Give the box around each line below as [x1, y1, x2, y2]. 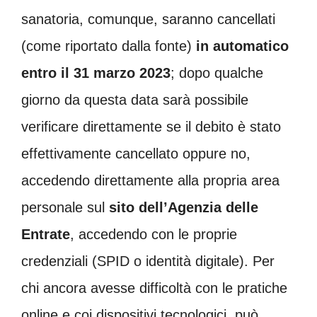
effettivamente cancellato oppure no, [21, 146, 250, 162]
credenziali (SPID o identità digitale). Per [21, 253, 275, 270]
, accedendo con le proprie [70, 226, 237, 243]
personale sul [21, 200, 105, 216]
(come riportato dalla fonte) [21, 38, 192, 54]
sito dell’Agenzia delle [105, 200, 258, 216]
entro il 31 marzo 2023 [21, 65, 171, 81]
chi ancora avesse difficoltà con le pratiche [21, 280, 287, 296]
